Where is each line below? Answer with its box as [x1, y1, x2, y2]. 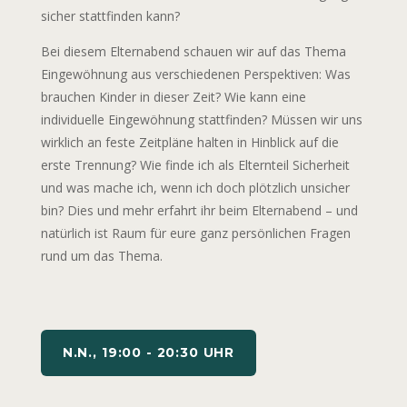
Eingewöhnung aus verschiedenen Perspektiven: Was [40, 65, 351, 84]
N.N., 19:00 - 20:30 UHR [62, 344, 235, 362]
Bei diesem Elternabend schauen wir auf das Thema [40, 43, 346, 61]
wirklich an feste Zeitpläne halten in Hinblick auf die [40, 134, 339, 152]
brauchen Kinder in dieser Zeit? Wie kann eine [40, 88, 306, 106]
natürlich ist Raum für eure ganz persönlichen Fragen [40, 224, 351, 243]
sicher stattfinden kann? [40, 7, 180, 25]
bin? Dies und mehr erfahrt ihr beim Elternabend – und [40, 202, 358, 220]
